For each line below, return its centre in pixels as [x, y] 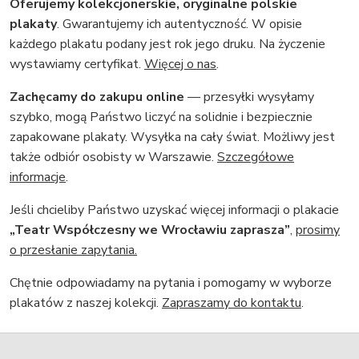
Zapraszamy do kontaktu [232, 303]
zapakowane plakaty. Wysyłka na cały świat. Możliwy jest [172, 137]
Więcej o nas [180, 65]
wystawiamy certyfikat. [77, 65]
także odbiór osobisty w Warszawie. [113, 157]
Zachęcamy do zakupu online [97, 97]
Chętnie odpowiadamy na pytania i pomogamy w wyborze [171, 283]
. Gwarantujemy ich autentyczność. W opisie [179, 24]
